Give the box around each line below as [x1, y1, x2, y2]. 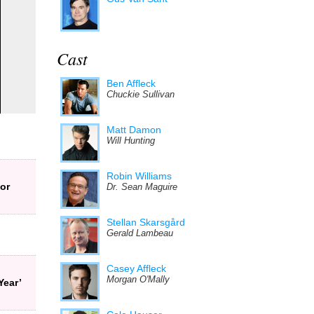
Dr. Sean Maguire [107, 182, 177, 192]
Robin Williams [107, 170, 172, 182]
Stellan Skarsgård [107, 217, 185, 228]
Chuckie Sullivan [107, 90, 175, 100]
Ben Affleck [107, 78, 156, 89]
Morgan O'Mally [107, 275, 170, 285]
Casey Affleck [107, 263, 166, 274]
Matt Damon [107, 124, 161, 135]
